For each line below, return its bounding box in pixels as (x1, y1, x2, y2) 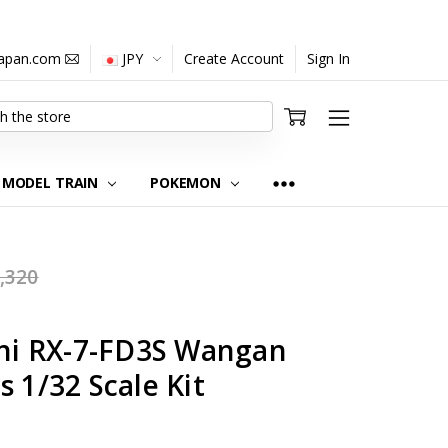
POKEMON (150, 172, 225, 192)
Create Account (184, 49, 285, 68)
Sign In (307, 49, 351, 68)
